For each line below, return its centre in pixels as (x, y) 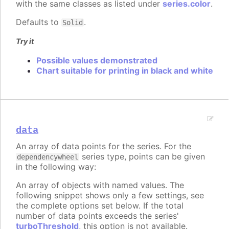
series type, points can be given (142, 156)
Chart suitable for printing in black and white (125, 71)
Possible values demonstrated (97, 61)
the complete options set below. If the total (100, 205)
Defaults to (39, 22)
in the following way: (56, 167)
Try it (25, 41)
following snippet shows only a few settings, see (110, 195)
